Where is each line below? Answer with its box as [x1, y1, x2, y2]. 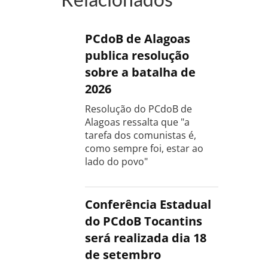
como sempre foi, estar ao [85, 141, 203, 155]
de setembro [85, 246, 161, 263]
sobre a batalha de [85, 63, 196, 80]
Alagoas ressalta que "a [85, 115, 190, 129]
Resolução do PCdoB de [85, 102, 192, 115]
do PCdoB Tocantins [85, 212, 202, 229]
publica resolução [85, 47, 189, 63]
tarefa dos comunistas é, [85, 128, 196, 142]
